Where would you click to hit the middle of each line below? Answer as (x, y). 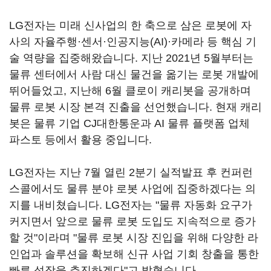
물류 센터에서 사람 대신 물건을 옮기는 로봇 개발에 (134, 74)
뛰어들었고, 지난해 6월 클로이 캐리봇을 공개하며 (130, 91)
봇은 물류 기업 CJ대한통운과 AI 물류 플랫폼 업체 (129, 123)
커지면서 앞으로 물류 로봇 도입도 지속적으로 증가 (132, 221)
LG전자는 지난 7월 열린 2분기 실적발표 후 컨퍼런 (131, 172)
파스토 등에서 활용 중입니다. (80, 140)
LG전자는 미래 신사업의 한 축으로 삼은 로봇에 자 (130, 25)
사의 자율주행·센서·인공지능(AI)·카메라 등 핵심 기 (133, 42)
